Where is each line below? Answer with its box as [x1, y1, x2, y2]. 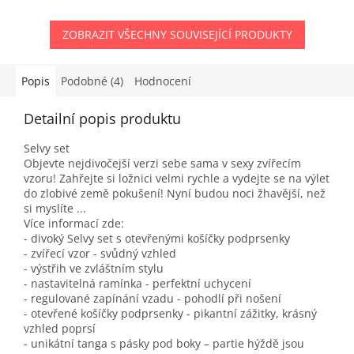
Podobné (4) [61, 73, 123, 89]
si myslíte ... [24, 201, 86, 217]
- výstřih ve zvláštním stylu [24, 261, 164, 277]
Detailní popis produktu [24, 109, 181, 129]
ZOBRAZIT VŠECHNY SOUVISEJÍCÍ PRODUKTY [62, 27, 292, 43]
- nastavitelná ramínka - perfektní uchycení [24, 276, 251, 292]
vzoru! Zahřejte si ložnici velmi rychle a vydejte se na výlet [24, 171, 330, 186]
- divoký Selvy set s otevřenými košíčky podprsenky [24, 231, 290, 247]
